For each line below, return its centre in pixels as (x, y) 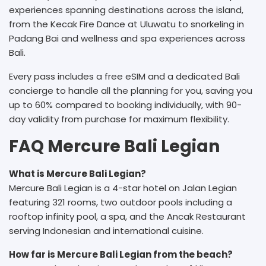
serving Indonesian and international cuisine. (106, 231)
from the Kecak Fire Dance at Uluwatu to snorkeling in (126, 24)
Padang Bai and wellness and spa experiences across (127, 38)
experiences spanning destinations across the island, (126, 10)
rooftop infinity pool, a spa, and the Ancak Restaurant (127, 216)
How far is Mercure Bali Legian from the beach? (121, 254)
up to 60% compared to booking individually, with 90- (125, 105)
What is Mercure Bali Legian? (77, 174)
